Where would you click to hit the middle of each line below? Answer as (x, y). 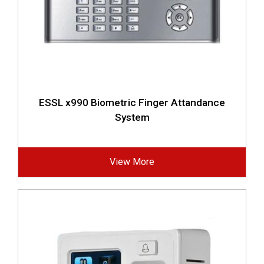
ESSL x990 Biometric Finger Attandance (132, 103)
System (132, 117)
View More (132, 162)
